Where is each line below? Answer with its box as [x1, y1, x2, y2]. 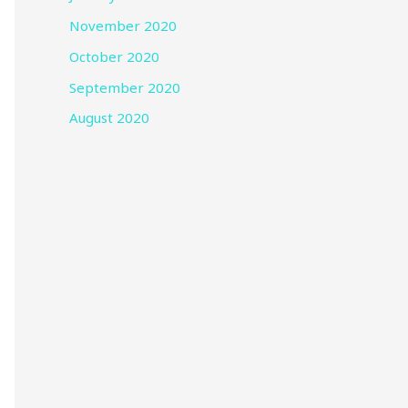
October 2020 [69, 46, 159, 66]
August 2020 [69, 108, 149, 127]
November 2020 [69, 16, 177, 36]
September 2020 [69, 77, 180, 97]
